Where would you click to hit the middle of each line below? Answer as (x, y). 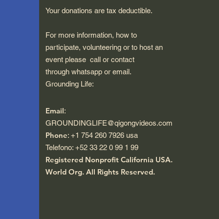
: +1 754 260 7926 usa (103, 135)
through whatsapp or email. (88, 72)
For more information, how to (91, 35)
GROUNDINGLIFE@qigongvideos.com (109, 123)
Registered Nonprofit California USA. (109, 160)
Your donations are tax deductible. (100, 11)
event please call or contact (92, 60)
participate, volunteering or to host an (104, 47)
